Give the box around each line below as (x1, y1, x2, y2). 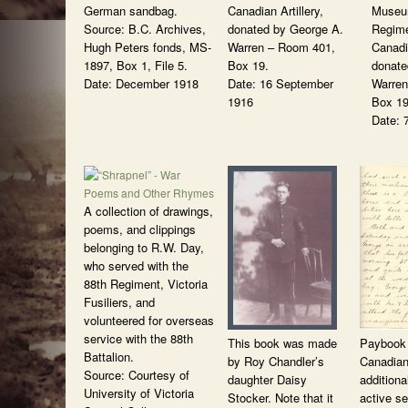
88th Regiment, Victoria (84, 275, 208, 292)
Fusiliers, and (84, 293, 155, 311)
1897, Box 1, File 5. (84, 56, 188, 74)
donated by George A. (228, 20, 343, 37)
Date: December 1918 (84, 75, 199, 92)
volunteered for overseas (84, 311, 214, 329)
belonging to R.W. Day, (84, 239, 204, 256)
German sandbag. (84, 2, 178, 19)
